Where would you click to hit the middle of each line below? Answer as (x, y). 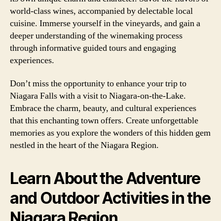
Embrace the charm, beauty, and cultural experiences (103, 108)
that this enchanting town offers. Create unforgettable (104, 121)
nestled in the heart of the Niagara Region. (84, 145)
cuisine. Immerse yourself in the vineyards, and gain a (105, 23)
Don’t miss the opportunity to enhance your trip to (98, 84)
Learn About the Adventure (105, 178)
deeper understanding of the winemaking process (96, 36)
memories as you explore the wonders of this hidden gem (110, 133)
